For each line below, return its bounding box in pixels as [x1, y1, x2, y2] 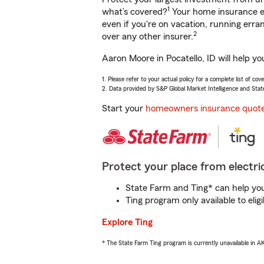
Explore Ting [102, 217, 153, 227]
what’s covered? [102, 7, 167, 16]
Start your [102, 104, 146, 113]
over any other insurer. [102, 32, 193, 41]
